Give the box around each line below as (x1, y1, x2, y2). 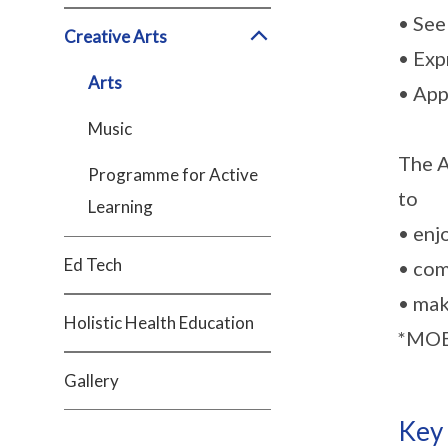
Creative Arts (64, 26, 167, 47)
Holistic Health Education (64, 312, 254, 333)
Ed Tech (64, 254, 122, 275)
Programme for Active (88, 164, 258, 185)
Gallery (64, 370, 119, 391)
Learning (88, 196, 153, 217)
